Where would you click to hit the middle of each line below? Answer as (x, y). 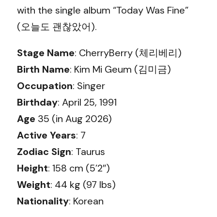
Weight (34, 185)
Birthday (37, 102)
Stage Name (46, 53)
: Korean (86, 201)
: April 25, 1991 (87, 102)
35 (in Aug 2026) (74, 119)
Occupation (45, 86)
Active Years (46, 135)
